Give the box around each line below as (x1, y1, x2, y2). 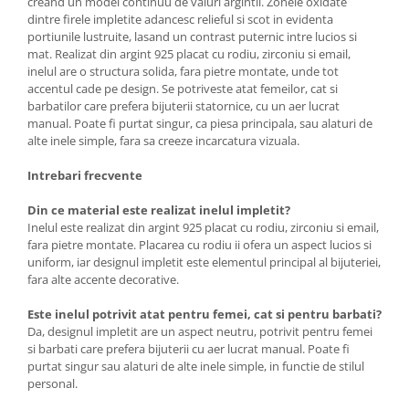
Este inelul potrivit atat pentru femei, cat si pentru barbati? (27, 306, 382, 322)
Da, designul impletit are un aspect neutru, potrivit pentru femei (27, 323, 372, 340)
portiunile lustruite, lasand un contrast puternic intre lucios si (27, 28, 357, 45)
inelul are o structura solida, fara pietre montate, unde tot (27, 63, 339, 79)
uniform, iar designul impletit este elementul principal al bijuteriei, (27, 254, 381, 270)
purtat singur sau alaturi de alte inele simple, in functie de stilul (27, 358, 364, 374)
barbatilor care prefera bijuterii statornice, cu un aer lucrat (27, 98, 340, 114)
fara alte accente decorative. (27, 271, 179, 288)
